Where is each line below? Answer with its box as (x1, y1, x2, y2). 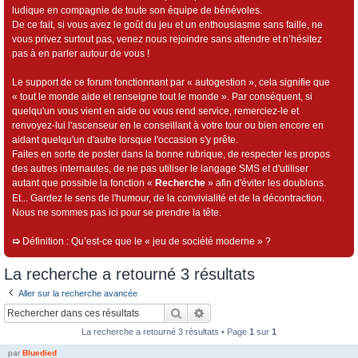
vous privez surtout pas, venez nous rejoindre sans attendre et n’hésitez (12, 34, 322, 45)
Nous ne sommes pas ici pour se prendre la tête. (12, 207, 221, 218)
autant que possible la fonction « (12, 177, 155, 189)
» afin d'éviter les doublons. (205, 177, 326, 189)
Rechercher (182, 304, 236, 320)
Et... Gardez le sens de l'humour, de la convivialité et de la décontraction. (12, 193, 324, 204)
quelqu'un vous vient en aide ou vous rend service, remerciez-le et (12, 105, 299, 117)
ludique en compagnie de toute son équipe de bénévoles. (12, 5, 262, 16)
